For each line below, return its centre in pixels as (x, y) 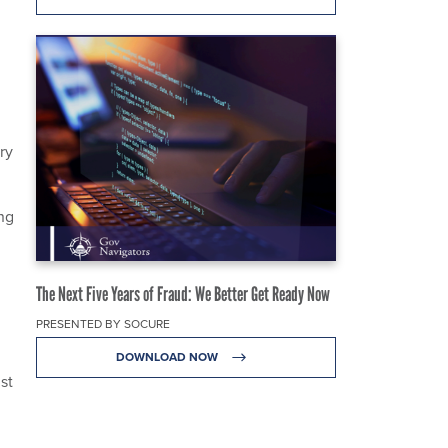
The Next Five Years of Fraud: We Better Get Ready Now (183, 293)
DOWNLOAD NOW (168, 356)
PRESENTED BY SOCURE (103, 323)
